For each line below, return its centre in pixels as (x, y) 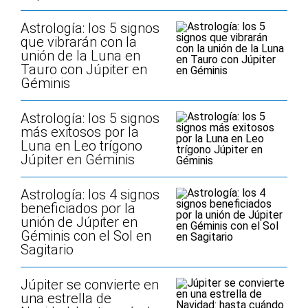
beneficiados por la (78, 208)
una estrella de (66, 298)
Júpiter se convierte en (90, 285)
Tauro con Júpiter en (84, 69)
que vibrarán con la (79, 42)
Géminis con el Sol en (86, 236)
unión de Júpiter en (79, 222)
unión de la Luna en (80, 56)
